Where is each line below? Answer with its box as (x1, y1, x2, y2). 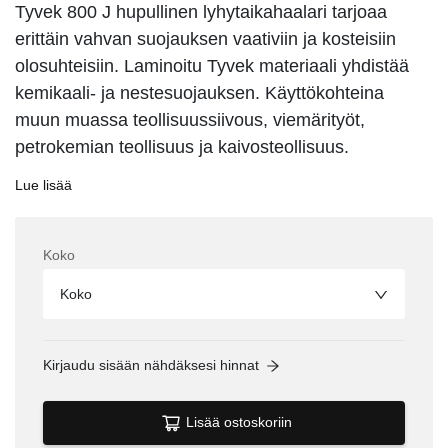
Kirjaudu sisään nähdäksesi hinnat (43, 357, 259, 373)
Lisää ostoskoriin (186, 414, 292, 431)
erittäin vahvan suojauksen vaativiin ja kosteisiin (15, 28, 396, 49)
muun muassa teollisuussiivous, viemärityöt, (15, 109, 365, 130)
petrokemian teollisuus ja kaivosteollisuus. (15, 136, 349, 157)
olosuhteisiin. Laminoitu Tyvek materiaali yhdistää (15, 55, 409, 76)
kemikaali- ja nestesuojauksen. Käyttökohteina (15, 82, 384, 103)
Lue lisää (15, 176, 72, 193)
